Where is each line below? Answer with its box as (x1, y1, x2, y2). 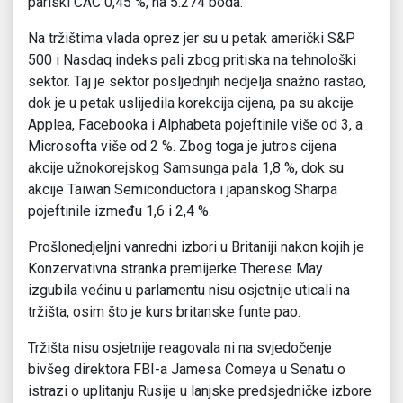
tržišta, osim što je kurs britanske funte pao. (28, 303, 300, 321)
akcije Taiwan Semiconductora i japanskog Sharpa (28, 181, 337, 199)
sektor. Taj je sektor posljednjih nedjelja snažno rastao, (28, 73, 366, 91)
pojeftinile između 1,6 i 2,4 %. (28, 202, 211, 220)
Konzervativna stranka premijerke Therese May (28, 260, 323, 278)
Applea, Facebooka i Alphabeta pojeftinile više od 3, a (28, 116, 363, 134)
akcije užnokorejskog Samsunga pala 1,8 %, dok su (28, 159, 344, 177)
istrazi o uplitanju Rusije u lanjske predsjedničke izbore (28, 382, 372, 400)
